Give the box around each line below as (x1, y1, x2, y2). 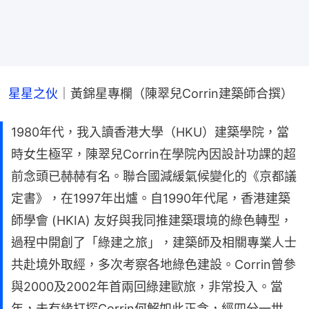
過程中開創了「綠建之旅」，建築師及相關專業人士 (11, 235, 297, 250)
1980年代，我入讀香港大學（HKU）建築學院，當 (11, 124, 289, 139)
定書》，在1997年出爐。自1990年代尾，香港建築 (11, 190, 290, 206)
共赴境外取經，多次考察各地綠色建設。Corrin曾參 (11, 257, 296, 272)
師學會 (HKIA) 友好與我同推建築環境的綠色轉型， (11, 212, 292, 228)
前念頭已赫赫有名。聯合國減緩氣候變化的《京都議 (11, 168, 297, 183)
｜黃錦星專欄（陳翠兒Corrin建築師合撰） (58, 86, 293, 101)
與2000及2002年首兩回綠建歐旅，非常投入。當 (11, 279, 283, 294)
